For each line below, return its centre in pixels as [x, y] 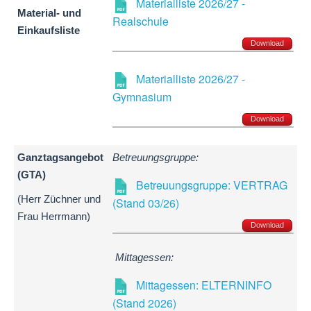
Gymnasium [142, 96]
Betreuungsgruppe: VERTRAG [212, 185]
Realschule [141, 22]
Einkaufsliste [49, 31]
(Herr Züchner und [59, 200]
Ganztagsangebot [60, 158]
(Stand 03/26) [146, 203]
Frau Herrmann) [54, 217]
